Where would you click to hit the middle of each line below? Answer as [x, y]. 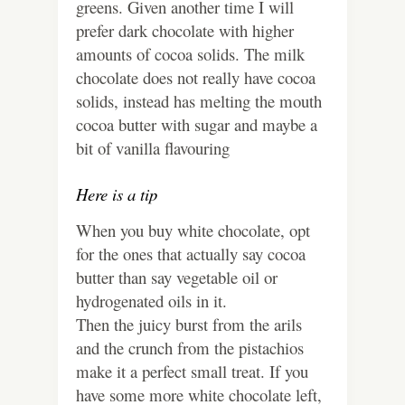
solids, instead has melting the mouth [199, 101]
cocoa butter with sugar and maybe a [197, 125]
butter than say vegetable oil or [177, 278]
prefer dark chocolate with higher [185, 31]
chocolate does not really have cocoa [196, 78]
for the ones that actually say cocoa [191, 254]
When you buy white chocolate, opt [193, 231]
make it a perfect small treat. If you [192, 372]
